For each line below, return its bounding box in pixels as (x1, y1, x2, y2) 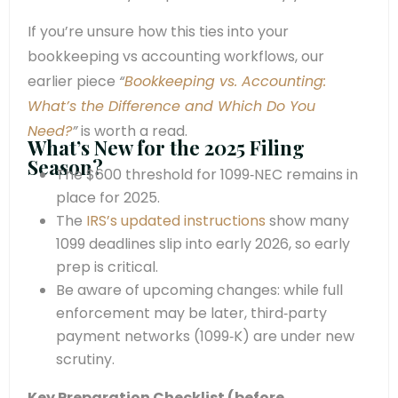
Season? (28, 153, 103, 180)
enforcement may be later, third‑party (56, 302, 327, 323)
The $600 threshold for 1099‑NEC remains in (56, 163, 358, 185)
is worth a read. (77, 120, 187, 141)
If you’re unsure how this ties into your (28, 20, 289, 42)
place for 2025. (56, 187, 160, 208)
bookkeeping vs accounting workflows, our (28, 45, 324, 67)
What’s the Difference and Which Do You (28, 95, 315, 116)
